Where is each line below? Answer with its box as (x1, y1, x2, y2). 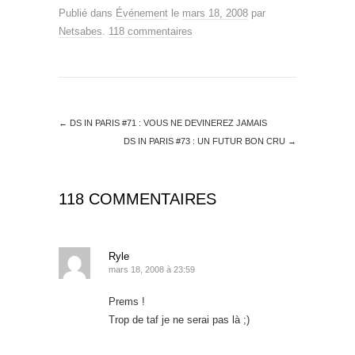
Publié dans (59, 6, 116, 19)
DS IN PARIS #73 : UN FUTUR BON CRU (124, 136, 288, 146)
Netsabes (59, 25, 102, 37)
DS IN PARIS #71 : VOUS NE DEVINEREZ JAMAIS (67, 117, 267, 128)
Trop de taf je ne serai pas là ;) (109, 313, 250, 326)
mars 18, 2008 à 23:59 (109, 264, 195, 274)
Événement (116, 6, 168, 19)
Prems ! (109, 295, 145, 307)
